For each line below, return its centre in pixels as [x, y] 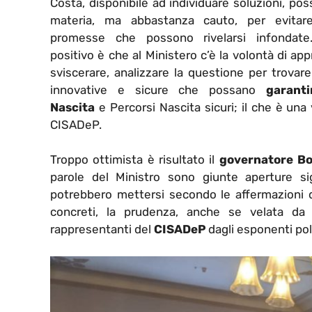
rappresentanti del [102, 229]
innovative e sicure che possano [158, 89]
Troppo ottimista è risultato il [135, 160]
